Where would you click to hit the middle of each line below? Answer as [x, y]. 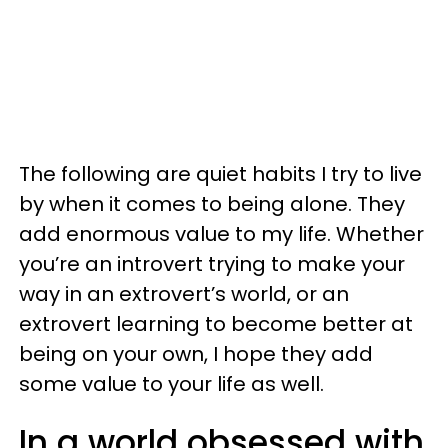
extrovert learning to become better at [216, 324]
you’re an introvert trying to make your [212, 264]
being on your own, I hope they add [196, 354]
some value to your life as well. [171, 384]
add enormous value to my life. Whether [221, 234]
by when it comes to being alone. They [212, 204]
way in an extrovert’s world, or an [184, 294]
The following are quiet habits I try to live [220, 174]
